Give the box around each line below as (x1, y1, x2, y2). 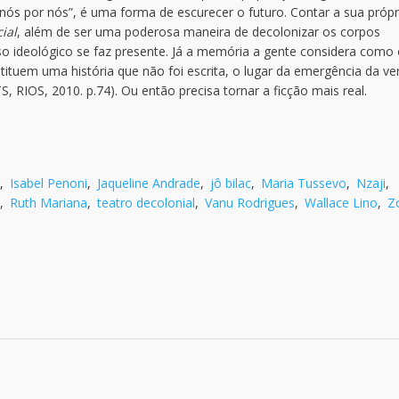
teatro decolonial (97, 194, 195, 211)
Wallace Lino (305, 194, 378, 211)
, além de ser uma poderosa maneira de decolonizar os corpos (17, 23, 380, 40)
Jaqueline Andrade (97, 175, 200, 191)
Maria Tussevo (261, 175, 346, 191)
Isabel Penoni (10, 175, 87, 191)
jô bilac (210, 175, 251, 191)
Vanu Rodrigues (205, 194, 295, 211)
